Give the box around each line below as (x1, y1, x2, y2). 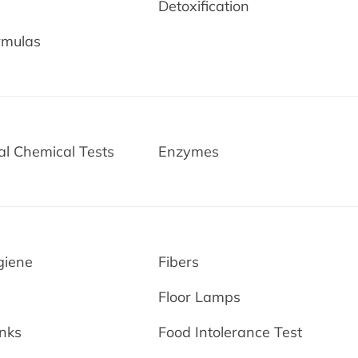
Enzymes (158, 142, 220, 161)
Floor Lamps (158, 288, 241, 306)
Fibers (158, 253, 200, 271)
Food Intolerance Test (158, 323, 303, 341)
